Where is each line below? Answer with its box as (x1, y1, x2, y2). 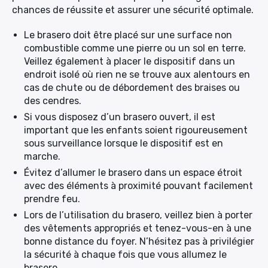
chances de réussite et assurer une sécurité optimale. (12, 4, 256, 16)
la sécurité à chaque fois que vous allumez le (24, 249, 227, 260)
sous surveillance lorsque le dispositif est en (24, 138, 223, 149)
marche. (24, 151, 63, 162)
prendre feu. (24, 193, 83, 205)
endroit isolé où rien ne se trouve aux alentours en (24, 69, 250, 80)
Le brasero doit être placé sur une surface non (24, 29, 232, 41)
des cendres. (24, 95, 84, 106)
